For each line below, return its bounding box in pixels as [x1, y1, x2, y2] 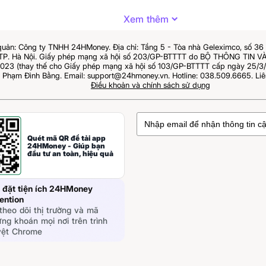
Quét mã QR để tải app [27, 133, 106, 142]
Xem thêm [123, 13, 169, 25]
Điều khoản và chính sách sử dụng [90, 80, 210, 90]
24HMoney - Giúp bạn [27, 141, 105, 150]
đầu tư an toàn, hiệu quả [27, 148, 113, 158]
